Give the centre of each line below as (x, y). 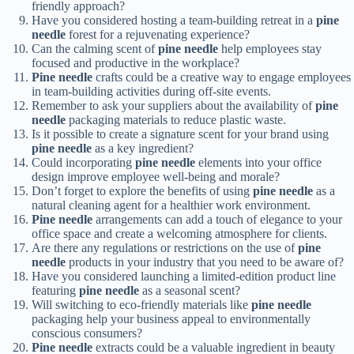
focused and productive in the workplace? (136, 63)
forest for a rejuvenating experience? (158, 35)
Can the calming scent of (95, 49)
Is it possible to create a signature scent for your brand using (180, 134)
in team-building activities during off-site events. (151, 92)
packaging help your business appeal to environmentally (171, 319)
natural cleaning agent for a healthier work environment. (171, 205)
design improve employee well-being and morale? (156, 177)
